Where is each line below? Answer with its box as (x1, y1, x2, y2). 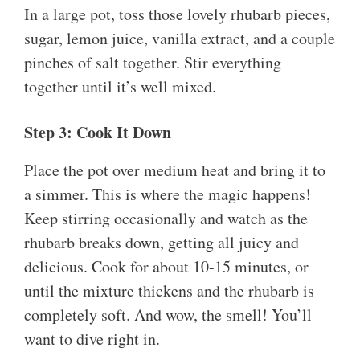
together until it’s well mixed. (24, 76, 216, 98)
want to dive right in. (24, 328, 160, 350)
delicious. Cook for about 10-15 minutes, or (24, 256, 309, 278)
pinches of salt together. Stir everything (24, 51, 281, 74)
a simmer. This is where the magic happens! (24, 183, 311, 206)
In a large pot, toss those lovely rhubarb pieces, (24, 3, 330, 26)
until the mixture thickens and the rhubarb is (24, 280, 314, 302)
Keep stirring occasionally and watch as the (24, 207, 308, 230)
